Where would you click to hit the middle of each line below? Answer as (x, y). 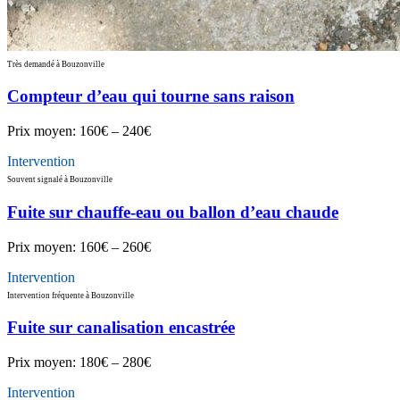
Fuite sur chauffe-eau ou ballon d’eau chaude (173, 212)
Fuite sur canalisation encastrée (121, 328)
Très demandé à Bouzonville (56, 64)
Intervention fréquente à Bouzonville (71, 295)
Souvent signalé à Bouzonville (60, 180)
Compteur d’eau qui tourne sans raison (151, 96)
